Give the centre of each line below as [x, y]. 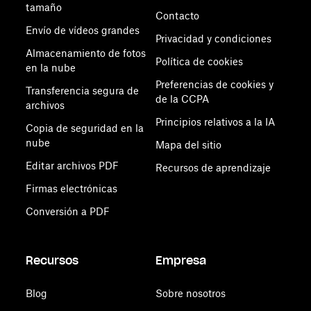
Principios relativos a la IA [215, 122]
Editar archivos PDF [73, 166]
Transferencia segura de [83, 91]
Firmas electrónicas [72, 188]
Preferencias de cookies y [214, 84]
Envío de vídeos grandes [83, 30]
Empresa [180, 260]
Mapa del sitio [188, 145]
